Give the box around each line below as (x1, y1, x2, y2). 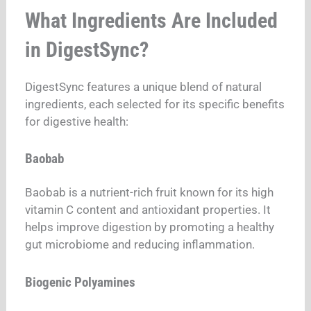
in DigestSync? (25, 37, 149, 62)
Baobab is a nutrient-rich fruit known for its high (25, 185, 274, 200)
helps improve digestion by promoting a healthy (25, 220, 275, 235)
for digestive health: (25, 114, 129, 128)
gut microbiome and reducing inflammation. (25, 237, 255, 252)
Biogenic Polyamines (25, 274, 136, 290)
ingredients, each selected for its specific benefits (25, 96, 285, 111)
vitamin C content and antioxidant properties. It (25, 203, 271, 217)
